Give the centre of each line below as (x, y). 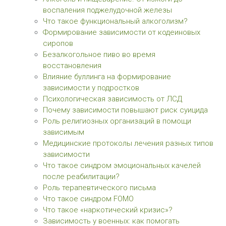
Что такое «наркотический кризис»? (108, 210)
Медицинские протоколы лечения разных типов (128, 143)
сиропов (58, 43)
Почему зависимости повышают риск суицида (125, 110)
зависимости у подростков (91, 88)
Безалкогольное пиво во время (99, 54)
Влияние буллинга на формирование (107, 77)
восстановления (72, 66)
